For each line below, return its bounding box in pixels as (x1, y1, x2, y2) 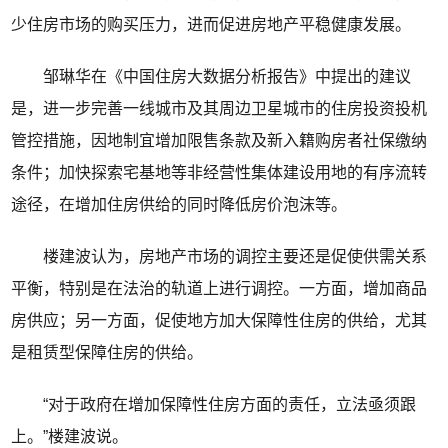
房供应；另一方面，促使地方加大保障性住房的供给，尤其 (11, 312, 428, 330)
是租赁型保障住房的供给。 (11, 344, 204, 362)
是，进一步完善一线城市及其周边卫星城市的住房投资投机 (11, 100, 428, 118)
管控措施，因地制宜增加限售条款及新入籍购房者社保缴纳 (11, 132, 428, 150)
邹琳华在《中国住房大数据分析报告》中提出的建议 (11, 68, 412, 86)
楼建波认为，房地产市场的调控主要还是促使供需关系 (11, 248, 428, 266)
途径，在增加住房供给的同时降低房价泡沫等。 (11, 196, 348, 214)
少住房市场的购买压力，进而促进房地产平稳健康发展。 (11, 16, 412, 34)
